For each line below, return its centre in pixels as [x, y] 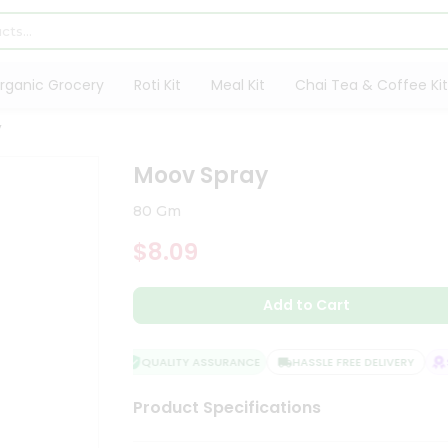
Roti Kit [157, 85]
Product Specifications [227, 407]
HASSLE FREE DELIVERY [338, 362]
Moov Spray [201, 175]
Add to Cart [307, 305]
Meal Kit [237, 85]
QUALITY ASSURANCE [186, 362]
